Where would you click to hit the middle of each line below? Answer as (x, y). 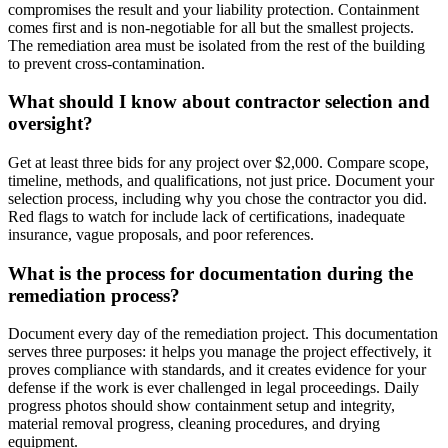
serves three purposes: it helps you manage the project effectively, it (219, 352)
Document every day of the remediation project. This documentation (223, 334)
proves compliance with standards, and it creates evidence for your (217, 370)
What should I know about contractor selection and (219, 102)
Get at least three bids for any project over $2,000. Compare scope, (218, 162)
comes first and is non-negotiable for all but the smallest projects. (211, 27)
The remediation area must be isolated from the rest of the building (216, 45)
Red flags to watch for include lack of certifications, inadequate (206, 216)
